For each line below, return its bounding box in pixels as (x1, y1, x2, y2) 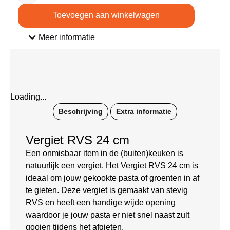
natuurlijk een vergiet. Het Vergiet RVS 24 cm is (26, 161, 198, 170)
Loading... (10, 92, 46, 101)
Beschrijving (59, 107, 103, 116)
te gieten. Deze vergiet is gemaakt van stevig (26, 185, 188, 195)
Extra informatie (116, 107, 171, 116)
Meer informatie (39, 33, 95, 42)
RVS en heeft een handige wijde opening (26, 198, 176, 207)
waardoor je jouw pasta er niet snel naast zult (26, 210, 189, 219)
